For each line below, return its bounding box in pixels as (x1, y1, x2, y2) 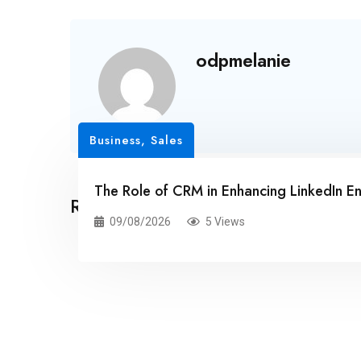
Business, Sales (89, 131, 183, 149)
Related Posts (70, 191, 185, 220)
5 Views (205, 214, 245, 228)
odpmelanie (196, 47, 291, 73)
